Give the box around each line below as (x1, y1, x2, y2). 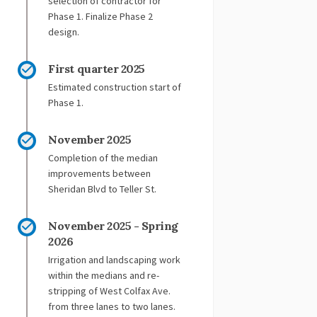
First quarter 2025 (48, 61, 145, 76)
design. (48, 25, 80, 38)
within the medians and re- (48, 268, 160, 282)
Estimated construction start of (48, 80, 182, 93)
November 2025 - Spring (48, 218, 178, 233)
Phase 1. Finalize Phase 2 (48, 9, 154, 23)
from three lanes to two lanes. (48, 299, 180, 313)
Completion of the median (48, 151, 158, 164)
